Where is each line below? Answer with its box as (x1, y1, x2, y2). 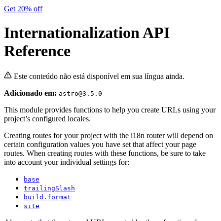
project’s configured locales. (4, 114, 91, 123)
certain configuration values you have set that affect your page (4, 140, 196, 148)
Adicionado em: (4, 88, 57, 97)
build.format (24, 193, 71, 201)
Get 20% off (4, 4, 42, 13)
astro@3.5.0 (59, 89, 102, 97)
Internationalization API (4, 24, 170, 42)
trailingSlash (24, 184, 75, 192)
